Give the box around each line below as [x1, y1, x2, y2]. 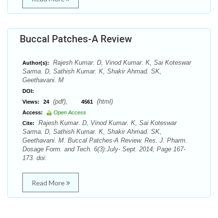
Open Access [54, 109, 86, 115]
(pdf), [51, 98, 81, 105]
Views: [22, 99, 39, 105]
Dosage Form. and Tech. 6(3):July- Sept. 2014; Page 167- [22, 145, 185, 153]
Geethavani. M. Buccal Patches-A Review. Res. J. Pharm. [22, 137, 187, 144]
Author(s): [22, 60, 49, 66]
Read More [31, 179, 66, 187]
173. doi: [22, 154, 47, 162]
